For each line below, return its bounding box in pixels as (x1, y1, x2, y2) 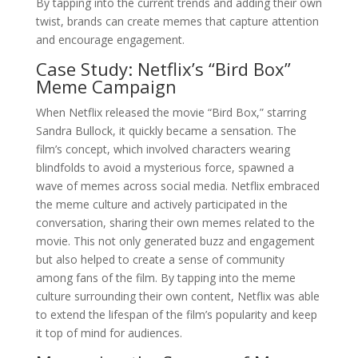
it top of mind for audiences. (35, 324, 182, 340)
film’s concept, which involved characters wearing (35, 141, 290, 157)
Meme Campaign (35, 74, 177, 98)
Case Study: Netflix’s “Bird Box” (35, 56, 291, 81)
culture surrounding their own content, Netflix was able (35, 288, 320, 304)
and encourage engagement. (35, 31, 185, 47)
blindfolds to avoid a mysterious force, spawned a (35, 159, 294, 175)
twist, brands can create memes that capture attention (35, 13, 319, 29)
